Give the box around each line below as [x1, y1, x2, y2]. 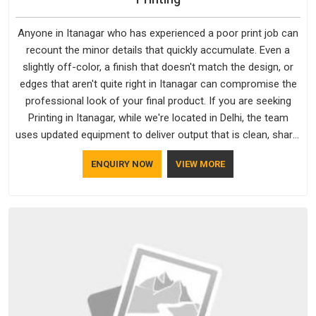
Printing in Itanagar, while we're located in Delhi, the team [28, 111, 288, 124]
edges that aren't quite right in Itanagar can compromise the [19, 77, 297, 90]
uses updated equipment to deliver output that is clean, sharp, [16, 128, 300, 141]
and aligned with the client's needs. [78, 145, 238, 158]
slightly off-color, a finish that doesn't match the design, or [23, 60, 293, 73]
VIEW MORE [176, 158, 225, 169]
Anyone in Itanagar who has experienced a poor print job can [18, 26, 298, 39]
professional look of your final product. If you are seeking [25, 94, 291, 107]
